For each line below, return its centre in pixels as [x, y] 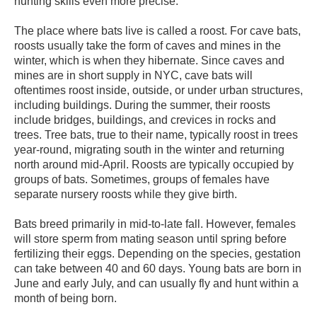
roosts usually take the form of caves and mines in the [148, 45]
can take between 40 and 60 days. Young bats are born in [158, 268]
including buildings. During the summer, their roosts [142, 105]
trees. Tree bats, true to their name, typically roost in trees [156, 134]
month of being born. [65, 298]
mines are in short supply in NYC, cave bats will [133, 75]
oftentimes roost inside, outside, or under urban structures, [158, 90]
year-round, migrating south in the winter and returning [149, 149]
